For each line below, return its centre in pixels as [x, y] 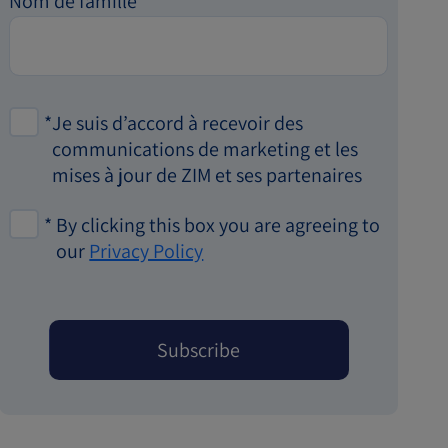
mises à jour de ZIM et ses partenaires [207, 175]
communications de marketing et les [205, 149]
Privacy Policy [146, 251]
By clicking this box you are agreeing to [218, 225]
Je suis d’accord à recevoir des [178, 123]
